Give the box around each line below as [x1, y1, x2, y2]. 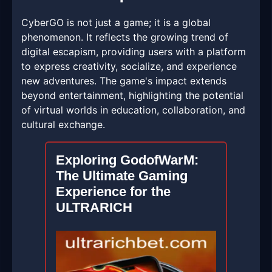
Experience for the [56, 184, 171, 200]
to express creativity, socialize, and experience [21, 60, 237, 73]
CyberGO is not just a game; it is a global [21, 16, 211, 29]
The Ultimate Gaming [56, 168, 188, 184]
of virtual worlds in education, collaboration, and [21, 104, 245, 117]
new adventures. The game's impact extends [21, 75, 226, 87]
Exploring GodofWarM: [56, 152, 199, 168]
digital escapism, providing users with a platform [21, 46, 246, 58]
